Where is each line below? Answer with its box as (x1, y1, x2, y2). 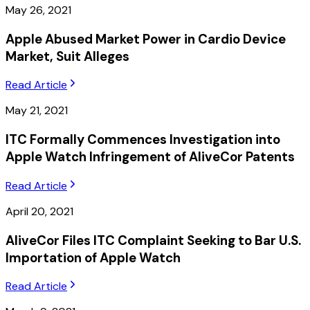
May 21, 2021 (6, 103, 68, 118)
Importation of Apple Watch (6, 248, 181, 266)
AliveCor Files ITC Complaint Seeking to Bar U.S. (6, 231, 301, 249)
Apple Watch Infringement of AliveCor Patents (6, 148, 295, 166)
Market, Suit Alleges (6, 47, 129, 65)
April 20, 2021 (6, 203, 73, 219)
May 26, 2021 (6, 3, 71, 18)
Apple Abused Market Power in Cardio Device (6, 30, 286, 48)
